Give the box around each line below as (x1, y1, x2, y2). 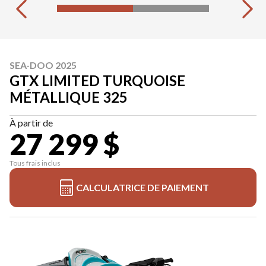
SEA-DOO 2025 (9, 59, 77, 71)
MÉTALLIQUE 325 (9, 88, 128, 106)
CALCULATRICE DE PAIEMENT (76, 182, 209, 194)
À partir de (9, 117, 53, 129)
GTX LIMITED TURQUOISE (9, 72, 185, 90)
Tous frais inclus (9, 159, 61, 168)
